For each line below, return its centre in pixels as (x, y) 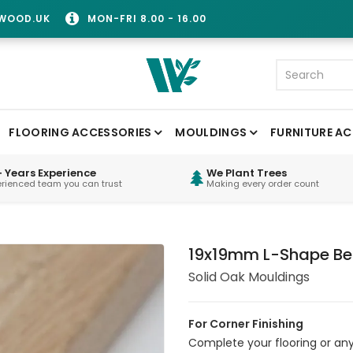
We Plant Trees (247, 173)
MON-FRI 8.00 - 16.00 (147, 19)
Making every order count (263, 183)
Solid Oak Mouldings (249, 277)
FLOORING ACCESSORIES (80, 132)
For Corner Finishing (246, 323)
